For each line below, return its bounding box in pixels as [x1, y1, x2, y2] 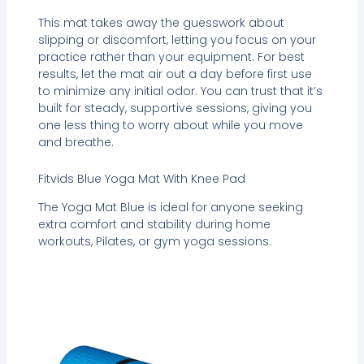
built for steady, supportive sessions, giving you [37, 99, 312, 116]
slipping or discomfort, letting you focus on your [37, 31, 316, 48]
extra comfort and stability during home [37, 216, 271, 233]
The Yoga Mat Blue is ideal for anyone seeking [37, 199, 303, 216]
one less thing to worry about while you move [37, 116, 303, 133]
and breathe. [37, 133, 114, 150]
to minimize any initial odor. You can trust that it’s [37, 82, 323, 99]
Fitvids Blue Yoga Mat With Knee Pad [37, 171, 245, 188]
